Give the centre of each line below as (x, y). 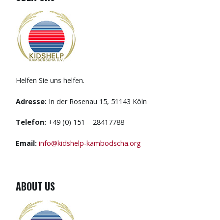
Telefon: (31, 122)
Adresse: (31, 101)
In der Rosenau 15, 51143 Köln (97, 101)
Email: (27, 143)
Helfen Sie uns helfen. (50, 80)
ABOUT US (35, 186)
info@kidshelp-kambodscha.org (90, 143)
